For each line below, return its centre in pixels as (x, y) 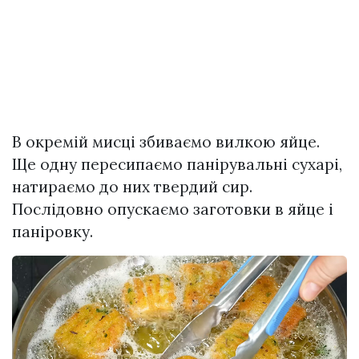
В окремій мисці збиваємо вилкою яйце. (166, 141)
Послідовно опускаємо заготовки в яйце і (173, 209)
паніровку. (52, 231)
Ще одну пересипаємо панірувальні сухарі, (177, 164)
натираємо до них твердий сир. (132, 186)
